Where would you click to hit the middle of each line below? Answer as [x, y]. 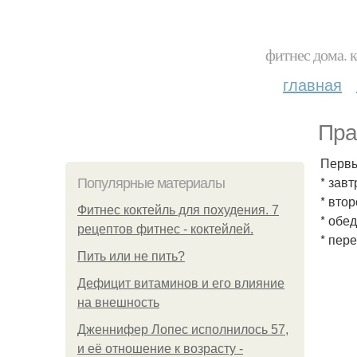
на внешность [118, 302]
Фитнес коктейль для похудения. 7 [178, 210]
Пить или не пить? [131, 256]
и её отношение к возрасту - [160, 349]
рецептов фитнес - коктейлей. [165, 229]
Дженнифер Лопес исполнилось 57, [183, 330]
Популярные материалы [151, 183]
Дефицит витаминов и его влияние [181, 283]
